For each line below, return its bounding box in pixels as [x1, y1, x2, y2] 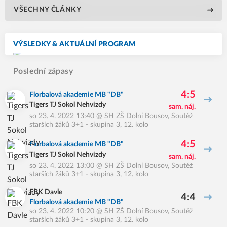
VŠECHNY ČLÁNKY [14, 6, 82, 13]
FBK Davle [29, 188, 62, 196]
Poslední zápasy [13, 67, 73, 75]
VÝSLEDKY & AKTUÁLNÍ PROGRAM [13, 41, 136, 48]
